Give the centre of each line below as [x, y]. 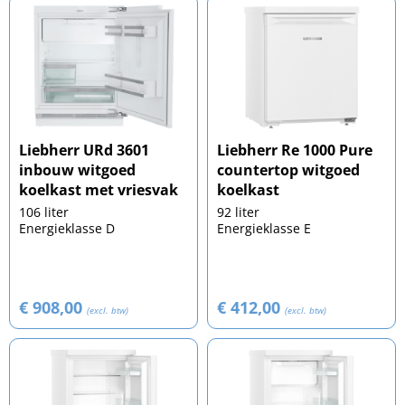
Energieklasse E [264, 228]
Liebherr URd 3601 [84, 150]
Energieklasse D [67, 228]
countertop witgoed [288, 170]
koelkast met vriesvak [99, 189]
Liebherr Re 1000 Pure [295, 150]
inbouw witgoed [77, 170]
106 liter [44, 212]
